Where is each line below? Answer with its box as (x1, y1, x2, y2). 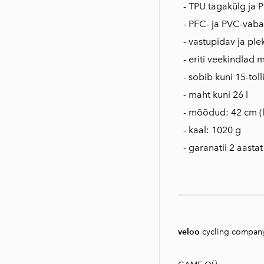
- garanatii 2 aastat (183, 141, 263, 153)
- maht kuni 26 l (183, 88, 248, 100)
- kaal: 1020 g (183, 124, 241, 136)
